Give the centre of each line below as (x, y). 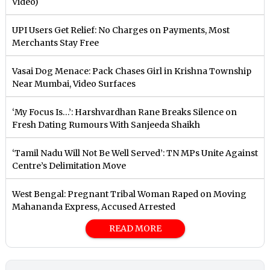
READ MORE (135, 228)
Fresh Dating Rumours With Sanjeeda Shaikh (106, 125)
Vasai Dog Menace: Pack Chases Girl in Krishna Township (132, 71)
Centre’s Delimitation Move (69, 166)
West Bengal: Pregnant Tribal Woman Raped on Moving (130, 194)
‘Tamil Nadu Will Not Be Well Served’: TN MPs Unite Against (135, 153)
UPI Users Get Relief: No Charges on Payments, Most (121, 30)
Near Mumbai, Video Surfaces (74, 84)
